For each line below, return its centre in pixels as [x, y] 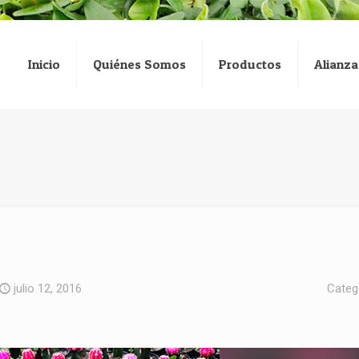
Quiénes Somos [139, 64]
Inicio [44, 64]
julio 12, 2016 [48, 288]
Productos [250, 64]
